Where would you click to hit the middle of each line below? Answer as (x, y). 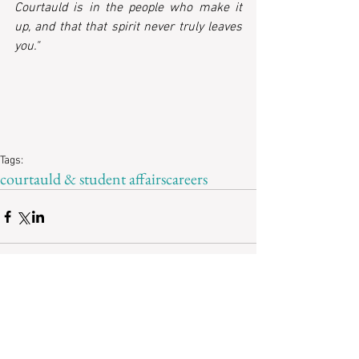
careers (187, 179)
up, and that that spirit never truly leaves (128, 28)
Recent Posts (117, 295)
